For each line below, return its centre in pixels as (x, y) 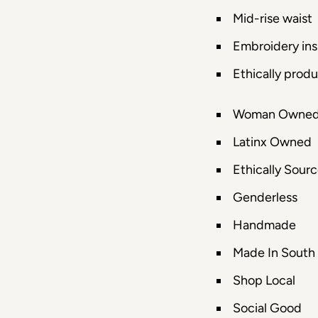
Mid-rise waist (272, 18)
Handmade (264, 225)
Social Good (267, 308)
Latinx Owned (272, 142)
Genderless (265, 197)
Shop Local (264, 280)
